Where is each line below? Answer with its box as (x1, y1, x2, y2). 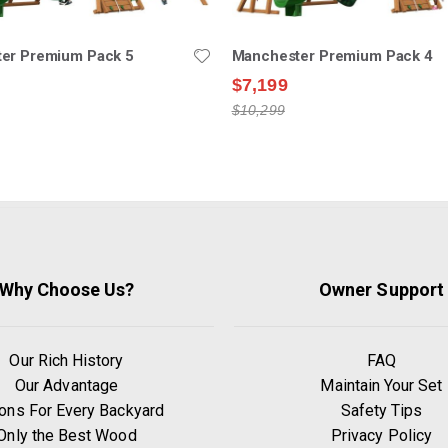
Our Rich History (9, 350, 124, 370)
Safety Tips (340, 400, 423, 420)
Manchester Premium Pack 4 (231, 46, 433, 65)
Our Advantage (15, 375, 118, 395)
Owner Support (319, 278, 444, 300)
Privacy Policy (331, 425, 432, 445)
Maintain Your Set (320, 375, 443, 395)
